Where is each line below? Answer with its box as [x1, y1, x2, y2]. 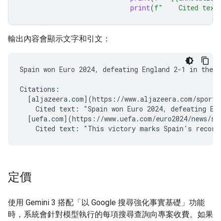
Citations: [20, 84, 60, 94]
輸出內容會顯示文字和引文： [8, 34, 110, 43]
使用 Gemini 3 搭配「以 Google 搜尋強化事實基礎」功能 [8, 197, 205, 207]
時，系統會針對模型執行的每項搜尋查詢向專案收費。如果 [8, 209, 213, 219]
